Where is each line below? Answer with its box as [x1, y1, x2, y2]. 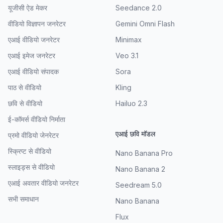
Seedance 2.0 [115, 3, 162, 12]
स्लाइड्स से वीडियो [8, 162, 55, 171]
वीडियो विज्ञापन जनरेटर [8, 19, 66, 28]
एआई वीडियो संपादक [8, 67, 59, 76]
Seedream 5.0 [115, 180, 162, 189]
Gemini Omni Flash [115, 19, 175, 28]
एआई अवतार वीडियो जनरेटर [8, 178, 79, 187]
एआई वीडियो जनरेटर [8, 35, 60, 44]
